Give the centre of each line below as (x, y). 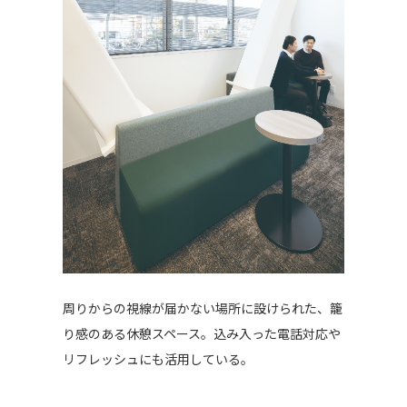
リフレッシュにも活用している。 (158, 359)
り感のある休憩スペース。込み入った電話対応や (201, 334)
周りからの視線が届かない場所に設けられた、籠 (202, 308)
